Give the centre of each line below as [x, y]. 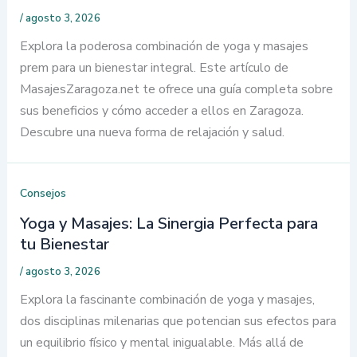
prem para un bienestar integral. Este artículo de [154, 67]
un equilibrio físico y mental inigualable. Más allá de [161, 343]
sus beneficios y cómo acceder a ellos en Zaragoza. [161, 110]
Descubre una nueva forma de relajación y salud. [152, 132]
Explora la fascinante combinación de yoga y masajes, [167, 300]
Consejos [43, 193]
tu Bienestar [64, 245]
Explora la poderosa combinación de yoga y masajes [164, 46]
